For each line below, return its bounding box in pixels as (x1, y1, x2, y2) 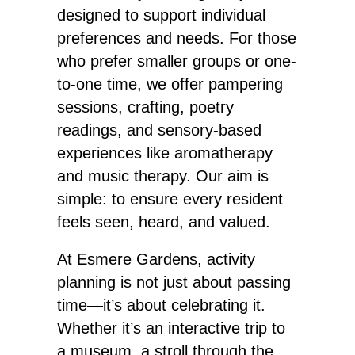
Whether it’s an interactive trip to (57, 319, 285, 337)
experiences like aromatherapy (57, 144, 273, 162)
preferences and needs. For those (57, 29, 296, 47)
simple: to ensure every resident (57, 190, 283, 208)
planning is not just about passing (57, 273, 291, 291)
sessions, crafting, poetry (57, 98, 234, 116)
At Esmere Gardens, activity (57, 250, 255, 268)
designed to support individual (57, 6, 265, 24)
